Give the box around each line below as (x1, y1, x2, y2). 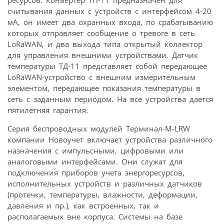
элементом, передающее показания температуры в (7, 82, 200, 93)
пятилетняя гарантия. (7, 104, 88, 115)
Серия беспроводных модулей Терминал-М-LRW (7, 123, 190, 133)
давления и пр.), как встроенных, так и (7, 200, 159, 210)
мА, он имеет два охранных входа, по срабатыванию (7, 16, 213, 27)
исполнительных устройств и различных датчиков (7, 178, 202, 188)
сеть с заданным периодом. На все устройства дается (7, 93, 213, 104)
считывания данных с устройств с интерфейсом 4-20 (7, 5, 211, 16)
